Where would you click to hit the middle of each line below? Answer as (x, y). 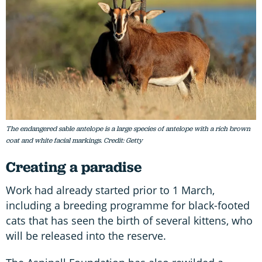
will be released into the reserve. (86, 236)
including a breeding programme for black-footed (128, 206)
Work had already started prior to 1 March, (110, 190)
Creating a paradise (74, 167)
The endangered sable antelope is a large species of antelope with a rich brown (128, 129)
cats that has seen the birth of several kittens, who (129, 221)
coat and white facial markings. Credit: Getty (74, 141)
